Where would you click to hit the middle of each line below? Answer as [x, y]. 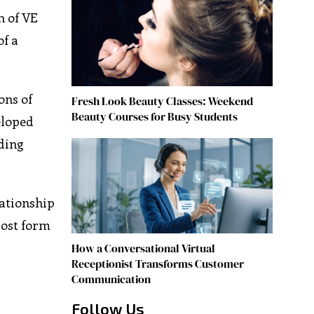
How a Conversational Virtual [143, 248]
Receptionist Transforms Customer [157, 264]
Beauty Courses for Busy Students [154, 117]
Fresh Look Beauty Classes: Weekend [162, 101]
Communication [111, 279]
